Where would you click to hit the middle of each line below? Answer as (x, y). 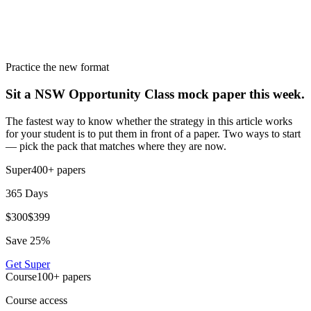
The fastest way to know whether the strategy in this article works (149, 121)
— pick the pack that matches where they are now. (116, 146)
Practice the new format (57, 67)
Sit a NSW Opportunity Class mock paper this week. (155, 94)
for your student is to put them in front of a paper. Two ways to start (153, 133)
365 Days (27, 193)
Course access (36, 300)
